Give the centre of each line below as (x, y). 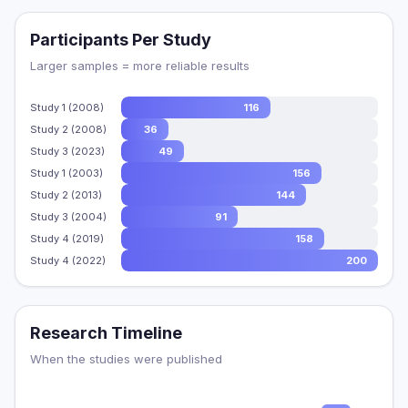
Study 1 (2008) (67, 107)
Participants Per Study (121, 40)
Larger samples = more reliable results (140, 66)
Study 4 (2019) (67, 238)
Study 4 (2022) (68, 260)
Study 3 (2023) (67, 151)
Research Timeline (106, 333)
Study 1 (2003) (66, 173)
